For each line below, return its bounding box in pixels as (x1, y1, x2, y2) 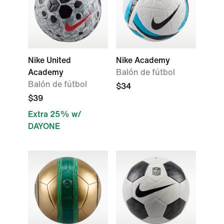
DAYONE (28, 122, 60, 130)
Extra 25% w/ (28, 110, 81, 118)
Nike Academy (116, 56, 170, 64)
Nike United (28, 56, 71, 64)
